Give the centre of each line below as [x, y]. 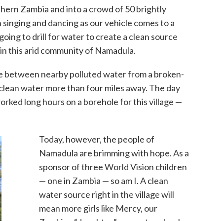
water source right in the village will [106, 195]
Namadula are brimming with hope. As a [114, 153]
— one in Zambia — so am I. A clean [103, 181]
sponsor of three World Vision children [113, 167]
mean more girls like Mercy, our [98, 208]
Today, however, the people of [96, 139]
